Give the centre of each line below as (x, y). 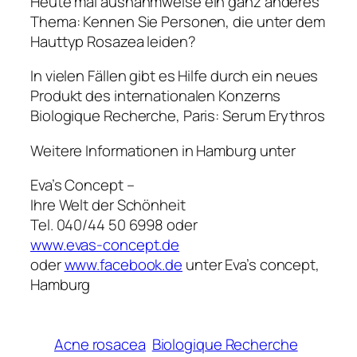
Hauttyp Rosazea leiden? (113, 41)
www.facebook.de (123, 265)
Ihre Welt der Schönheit (108, 205)
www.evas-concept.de (105, 245)
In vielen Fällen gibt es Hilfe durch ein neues (175, 76)
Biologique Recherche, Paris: (127, 116)
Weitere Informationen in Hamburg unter (163, 150)
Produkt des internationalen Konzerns (156, 96)
